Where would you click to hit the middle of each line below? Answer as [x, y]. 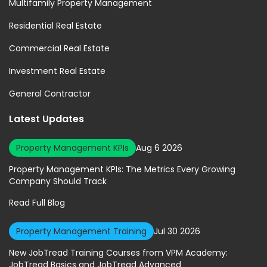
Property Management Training [81, 231]
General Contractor [50, 93]
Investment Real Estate [57, 71]
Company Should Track [58, 181]
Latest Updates [46, 119]
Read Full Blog [37, 202]
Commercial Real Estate [59, 48]
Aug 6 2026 [159, 148]
